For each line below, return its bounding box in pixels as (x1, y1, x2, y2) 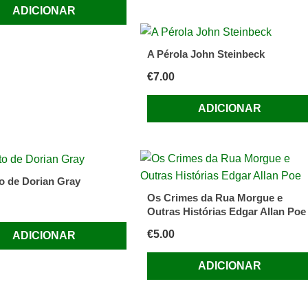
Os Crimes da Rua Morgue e (146, 191, 283, 203)
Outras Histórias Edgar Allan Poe (146, 205, 306, 217)
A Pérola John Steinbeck (146, 47, 265, 60)
